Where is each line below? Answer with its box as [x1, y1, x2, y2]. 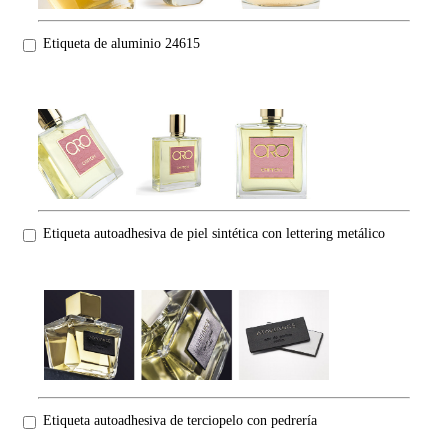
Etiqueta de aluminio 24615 [43, 36, 200, 52]
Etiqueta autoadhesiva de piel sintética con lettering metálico [43, 226, 385, 242]
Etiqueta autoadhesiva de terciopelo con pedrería [43, 413, 317, 429]
